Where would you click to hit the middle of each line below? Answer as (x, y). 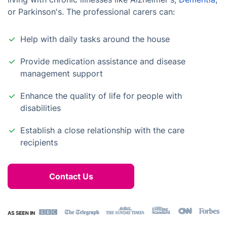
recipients (39, 142)
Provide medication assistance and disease (103, 61)
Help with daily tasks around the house (95, 39)
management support (62, 73)
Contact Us (71, 176)
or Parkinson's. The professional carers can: (91, 12)
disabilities (41, 108)
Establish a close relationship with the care (102, 130)
